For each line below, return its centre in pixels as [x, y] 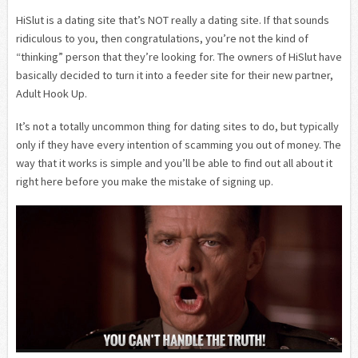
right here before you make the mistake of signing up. [145, 181]
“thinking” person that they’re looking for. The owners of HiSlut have [179, 56]
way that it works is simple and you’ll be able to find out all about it [174, 163]
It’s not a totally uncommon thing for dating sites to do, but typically [177, 126]
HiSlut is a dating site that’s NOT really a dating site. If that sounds [173, 20]
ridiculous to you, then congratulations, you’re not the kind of [162, 38]
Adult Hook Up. [52, 93]
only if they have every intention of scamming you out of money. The [179, 144]
